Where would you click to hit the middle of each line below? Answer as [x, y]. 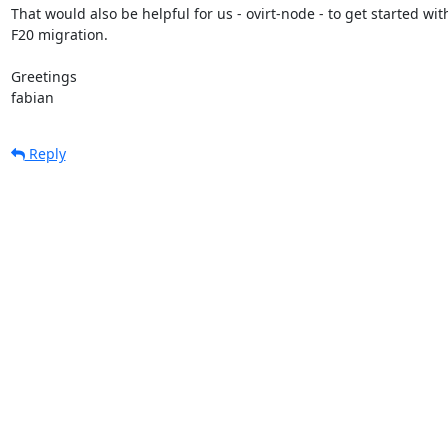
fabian [32, 97]
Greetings [43, 76]
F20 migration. [59, 34]
